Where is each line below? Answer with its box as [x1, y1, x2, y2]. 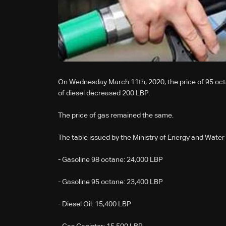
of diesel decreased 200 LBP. [58, 89, 150, 97]
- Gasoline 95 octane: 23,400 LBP [58, 178, 163, 186]
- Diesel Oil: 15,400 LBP [58, 200, 131, 208]
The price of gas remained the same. [58, 111, 174, 119]
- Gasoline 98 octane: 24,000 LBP [58, 156, 163, 163]
